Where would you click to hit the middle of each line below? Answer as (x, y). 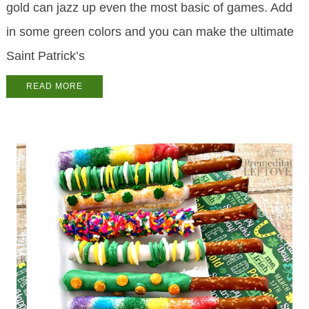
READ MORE (54, 87)
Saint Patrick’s (45, 56)
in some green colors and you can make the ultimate (150, 32)
